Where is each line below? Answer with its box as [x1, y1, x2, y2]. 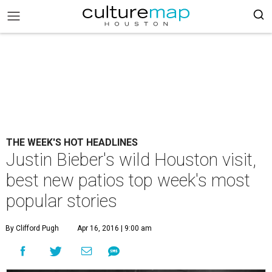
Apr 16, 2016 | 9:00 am [77, 224, 152, 233]
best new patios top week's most [6, 170, 250, 191]
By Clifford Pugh [5, 224, 59, 233]
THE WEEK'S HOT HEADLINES [6, 137, 138, 148]
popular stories [6, 191, 117, 211]
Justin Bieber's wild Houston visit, [6, 149, 256, 170]
